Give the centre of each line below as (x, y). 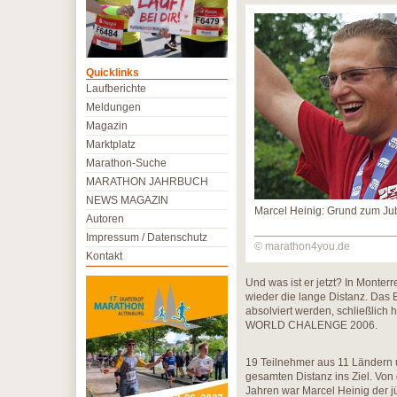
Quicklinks (113, 73)
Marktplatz (111, 144)
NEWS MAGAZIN (127, 200)
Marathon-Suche (126, 163)
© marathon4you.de (302, 246)
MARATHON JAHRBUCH (147, 182)
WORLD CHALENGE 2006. (311, 325)
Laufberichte (116, 89)
